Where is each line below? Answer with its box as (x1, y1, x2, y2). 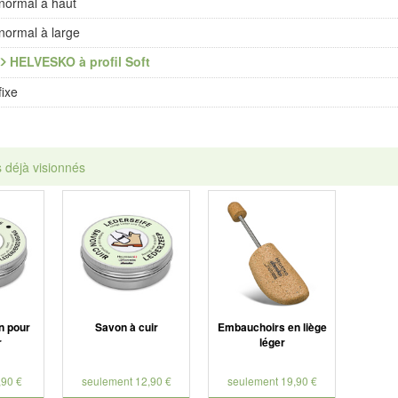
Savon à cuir (94, 318, 158, 335)
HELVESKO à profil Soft (9, 52, 150, 71)
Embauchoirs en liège (217, 318, 327, 335)
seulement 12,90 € (81, 372, 171, 388)
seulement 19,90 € (227, 372, 317, 388)
